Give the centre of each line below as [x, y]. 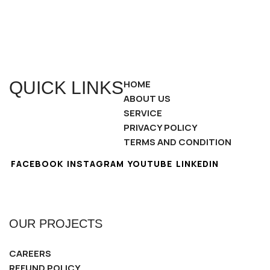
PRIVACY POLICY [161, 128]
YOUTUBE [150, 164]
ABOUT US [147, 99]
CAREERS [30, 254]
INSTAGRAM [96, 164]
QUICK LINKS [66, 88]
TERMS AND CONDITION [177, 142]
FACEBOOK [37, 164]
